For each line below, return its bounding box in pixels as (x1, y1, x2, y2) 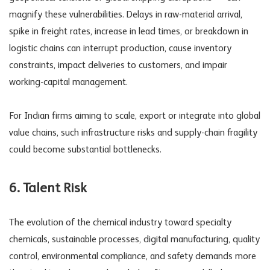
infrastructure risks (81, 128, 155, 138)
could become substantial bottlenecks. (9, 145, 162, 155)
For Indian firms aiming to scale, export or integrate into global (9, 111, 260, 121)
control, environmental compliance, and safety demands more (9, 251, 256, 262)
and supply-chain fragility (155, 128, 257, 138)
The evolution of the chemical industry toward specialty (9, 218, 231, 228)
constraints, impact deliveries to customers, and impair (9, 60, 227, 71)
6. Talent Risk (9, 181, 87, 195)
